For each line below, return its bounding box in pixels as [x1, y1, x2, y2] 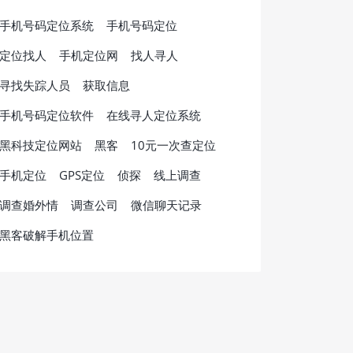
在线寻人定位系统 [106, 107, 201, 124]
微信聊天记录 [131, 197, 202, 214]
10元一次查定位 [131, 137, 216, 154]
